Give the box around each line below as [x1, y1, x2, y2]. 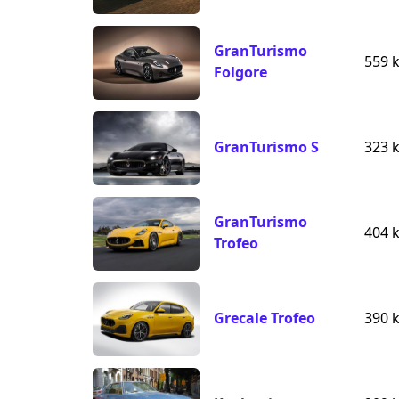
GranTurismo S [214, 137, 319, 158]
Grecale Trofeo [214, 308, 315, 329]
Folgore [214, 62, 267, 83]
